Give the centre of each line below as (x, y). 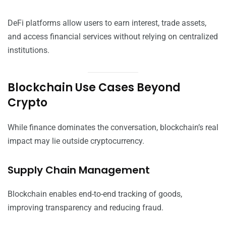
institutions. (29, 50)
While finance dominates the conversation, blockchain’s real (113, 128)
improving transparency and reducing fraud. (86, 208)
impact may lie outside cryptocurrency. (76, 141)
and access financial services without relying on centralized (113, 37)
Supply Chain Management (79, 170)
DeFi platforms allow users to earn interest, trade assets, (107, 23)
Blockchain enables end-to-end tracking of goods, (95, 194)
